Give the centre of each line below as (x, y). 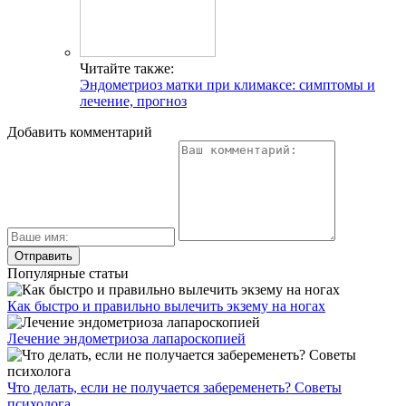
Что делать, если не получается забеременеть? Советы (174, 388)
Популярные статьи (68, 274)
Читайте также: (127, 69)
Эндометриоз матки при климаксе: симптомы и (227, 85)
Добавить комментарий (80, 132)
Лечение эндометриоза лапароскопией (126, 339)
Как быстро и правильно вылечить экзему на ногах (166, 306)
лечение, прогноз (133, 101)
